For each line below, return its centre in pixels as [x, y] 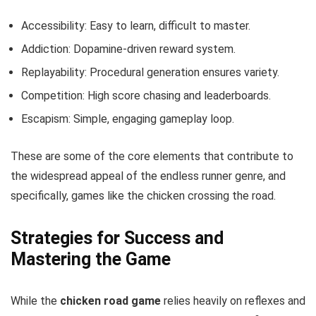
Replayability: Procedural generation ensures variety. [150, 72]
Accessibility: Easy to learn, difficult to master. [136, 26]
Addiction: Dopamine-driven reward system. [128, 49]
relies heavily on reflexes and [233, 301]
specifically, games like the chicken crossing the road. [143, 196]
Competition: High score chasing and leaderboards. [146, 96]
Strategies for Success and [117, 238]
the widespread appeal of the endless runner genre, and [148, 176]
